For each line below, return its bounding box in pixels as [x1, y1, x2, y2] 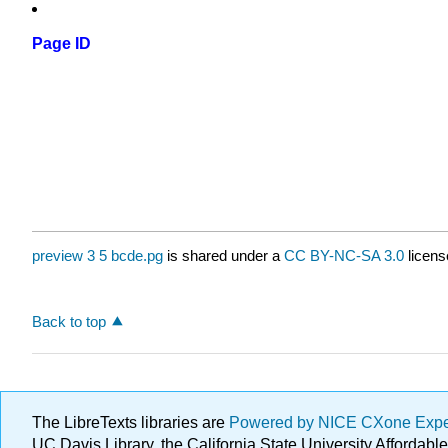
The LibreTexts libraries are [32, 414, 229, 431]
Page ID [32, 35, 91, 53]
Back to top [32, 312, 106, 330]
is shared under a [163, 247, 284, 265]
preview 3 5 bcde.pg [32, 247, 163, 265]
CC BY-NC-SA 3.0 [284, 247, 404, 265]
